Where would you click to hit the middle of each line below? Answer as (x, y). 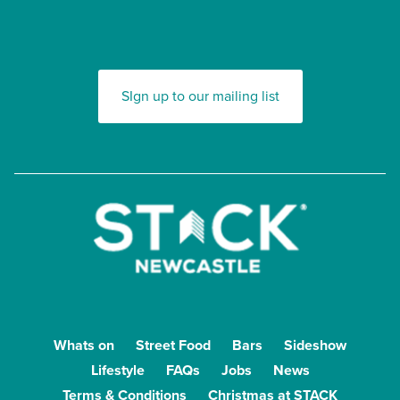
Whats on (84, 346)
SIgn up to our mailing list (200, 96)
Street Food (173, 346)
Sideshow (315, 346)
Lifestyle (117, 371)
